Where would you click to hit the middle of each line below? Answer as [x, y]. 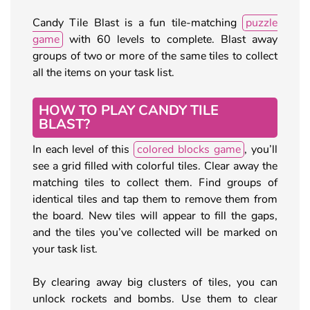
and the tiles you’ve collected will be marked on [155, 232]
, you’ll [261, 149]
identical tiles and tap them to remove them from [155, 199]
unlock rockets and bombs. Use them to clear [155, 299]
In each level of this [83, 149]
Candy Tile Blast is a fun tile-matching [137, 22]
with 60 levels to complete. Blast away [170, 39]
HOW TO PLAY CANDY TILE [129, 110]
